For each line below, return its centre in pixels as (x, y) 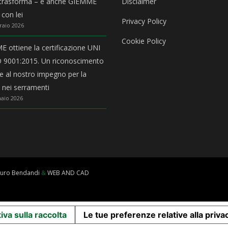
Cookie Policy (144, 41)
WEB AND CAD (68, 173)
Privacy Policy (144, 21)
